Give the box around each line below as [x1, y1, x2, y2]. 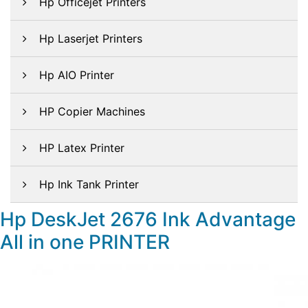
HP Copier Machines [39, 104, 145, 118]
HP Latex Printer [39, 141, 124, 155]
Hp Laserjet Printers [39, 32, 142, 45]
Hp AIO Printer [39, 68, 114, 82]
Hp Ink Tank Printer [39, 177, 139, 191]
